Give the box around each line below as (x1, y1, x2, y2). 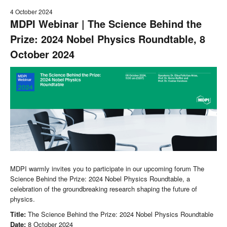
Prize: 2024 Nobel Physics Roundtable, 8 (10, 31, 205, 46)
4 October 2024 (10, 7, 53, 16)
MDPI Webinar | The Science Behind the (10, 16, 202, 31)
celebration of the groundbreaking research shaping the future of (10, 183, 197, 194)
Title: (10, 209, 28, 219)
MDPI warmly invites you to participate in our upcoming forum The (10, 163, 204, 173)
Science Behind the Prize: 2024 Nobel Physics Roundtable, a (10, 173, 190, 183)
